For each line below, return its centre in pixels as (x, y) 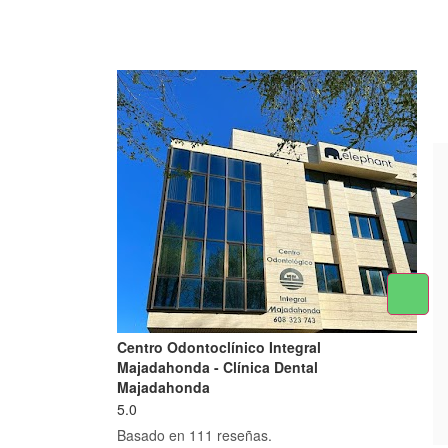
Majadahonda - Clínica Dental (217, 367)
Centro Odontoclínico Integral (219, 347)
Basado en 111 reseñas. (194, 435)
